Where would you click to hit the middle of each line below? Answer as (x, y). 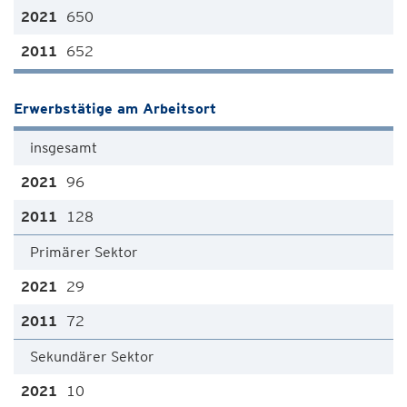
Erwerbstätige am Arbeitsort (115, 109)
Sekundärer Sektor (92, 357)
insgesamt (64, 148)
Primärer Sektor (84, 252)
